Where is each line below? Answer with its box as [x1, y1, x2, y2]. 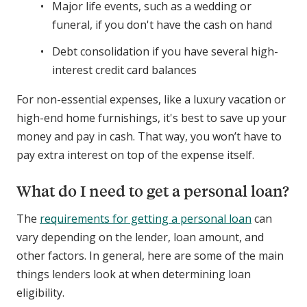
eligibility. [16, 285, 64, 301]
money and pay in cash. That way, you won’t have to [16, 129, 282, 145]
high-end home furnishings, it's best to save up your [16, 110, 286, 126]
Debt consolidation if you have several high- [52, 44, 278, 60]
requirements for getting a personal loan [40, 211, 251, 227]
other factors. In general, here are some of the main [16, 248, 284, 264]
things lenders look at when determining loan [16, 267, 251, 282]
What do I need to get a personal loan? [16, 181, 289, 201]
